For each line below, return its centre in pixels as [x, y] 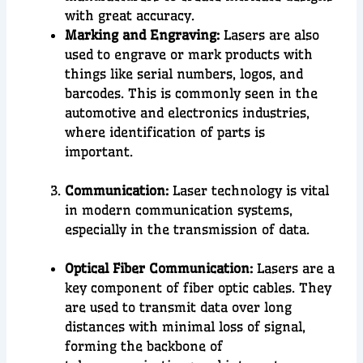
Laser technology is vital [251, 191]
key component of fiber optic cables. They [199, 288]
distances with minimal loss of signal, [186, 327]
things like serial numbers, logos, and [184, 74]
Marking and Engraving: [143, 35]
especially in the [120, 230]
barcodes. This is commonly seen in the [192, 94]
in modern [100, 210]
